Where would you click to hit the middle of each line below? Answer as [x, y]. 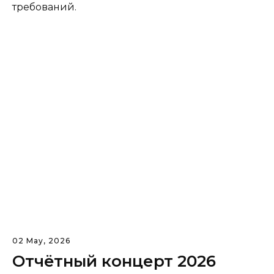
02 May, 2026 [41, 241]
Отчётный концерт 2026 [114, 261]
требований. [44, 7]
